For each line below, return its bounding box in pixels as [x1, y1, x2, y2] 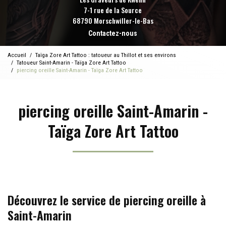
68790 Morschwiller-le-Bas [72, 15, 153, 26]
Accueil [8, 51, 26, 59]
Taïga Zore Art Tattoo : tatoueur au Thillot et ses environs [35, 51, 176, 59]
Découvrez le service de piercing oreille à [8, 191, 206, 209]
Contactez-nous [88, 29, 138, 37]
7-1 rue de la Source [84, 5, 142, 15]
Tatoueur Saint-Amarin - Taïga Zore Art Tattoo [17, 59, 126, 66]
